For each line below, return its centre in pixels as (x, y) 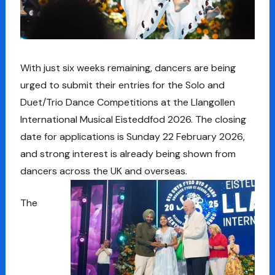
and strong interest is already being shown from (128, 154)
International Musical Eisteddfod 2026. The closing (133, 120)
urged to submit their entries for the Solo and (122, 85)
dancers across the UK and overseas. (103, 171)
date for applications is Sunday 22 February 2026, (132, 137)
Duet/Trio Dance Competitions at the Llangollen (127, 103)
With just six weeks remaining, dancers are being (128, 68)
